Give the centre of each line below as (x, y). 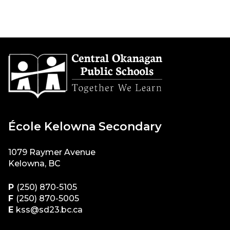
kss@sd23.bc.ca (49, 209)
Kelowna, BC (34, 163)
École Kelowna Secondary (85, 126)
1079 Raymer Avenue (52, 152)
